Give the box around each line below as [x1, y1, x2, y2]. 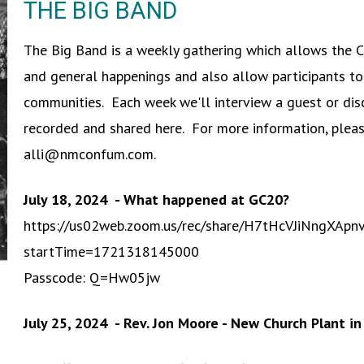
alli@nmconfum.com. [24, 144, 157, 163]
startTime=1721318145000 [24, 241, 200, 261]
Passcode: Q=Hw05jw [24, 267, 161, 287]
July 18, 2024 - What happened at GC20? [24, 189, 290, 209]
